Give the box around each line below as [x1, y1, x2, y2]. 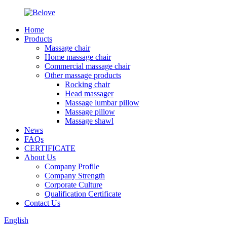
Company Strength [45, 171, 105, 180]
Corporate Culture [45, 180, 102, 189]
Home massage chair [45, 53, 111, 61]
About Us [24, 153, 56, 162]
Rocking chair [65, 80, 110, 89]
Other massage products [45, 71, 121, 80]
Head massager [65, 89, 113, 98]
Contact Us [24, 199, 60, 207]
